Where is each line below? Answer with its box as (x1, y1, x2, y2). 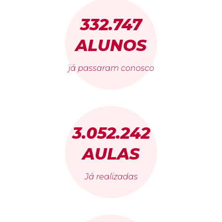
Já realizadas (84, 172, 138, 182)
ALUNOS (75, 36, 147, 55)
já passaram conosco (68, 63, 154, 73)
